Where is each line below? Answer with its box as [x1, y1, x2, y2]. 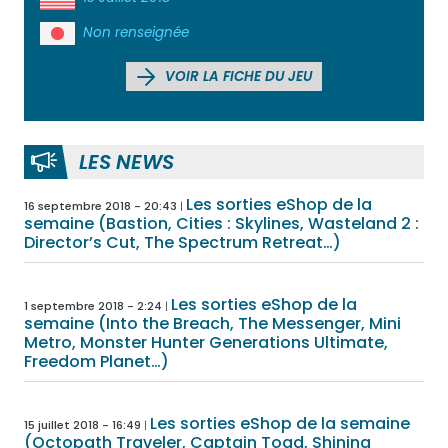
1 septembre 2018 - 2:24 [24, 297, 162, 314]
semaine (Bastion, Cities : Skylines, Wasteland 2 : [24, 211, 419, 235]
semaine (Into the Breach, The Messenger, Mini [24, 311, 401, 335]
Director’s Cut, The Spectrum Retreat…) [24, 230, 341, 254]
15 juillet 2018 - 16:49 [24, 416, 141, 433]
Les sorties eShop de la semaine [150, 411, 410, 435]
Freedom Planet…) [24, 349, 169, 373]
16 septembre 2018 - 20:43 [24, 197, 177, 214]
